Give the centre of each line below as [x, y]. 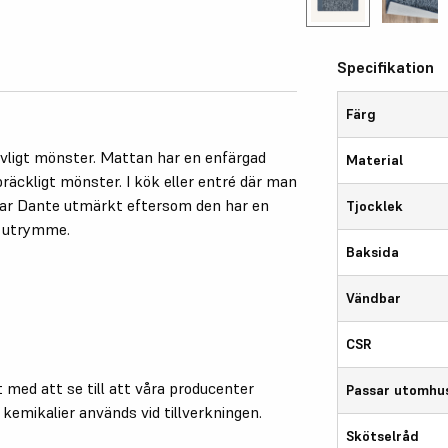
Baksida [373, 251]
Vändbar [374, 297]
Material [375, 159]
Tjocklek [375, 205]
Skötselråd [383, 435]
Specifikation [386, 66]
